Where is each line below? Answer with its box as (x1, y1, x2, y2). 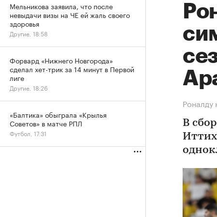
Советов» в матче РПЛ (10, 118, 82, 128)
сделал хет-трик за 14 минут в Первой (10, 63, 134, 74)
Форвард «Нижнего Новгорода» (10, 55, 113, 65)
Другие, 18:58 (10, 29, 47, 38)
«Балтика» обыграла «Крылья (10, 109, 107, 120)
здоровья (10, 18, 39, 29)
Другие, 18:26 (10, 83, 48, 92)
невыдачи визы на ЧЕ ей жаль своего (10, 9, 130, 20)
